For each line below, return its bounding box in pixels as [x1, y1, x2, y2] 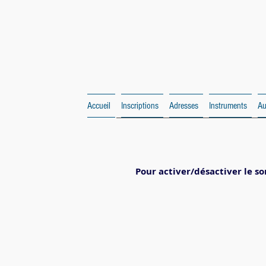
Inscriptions [121, 100, 159, 111]
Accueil [87, 100, 110, 111]
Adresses [169, 100, 198, 111]
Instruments [209, 100, 247, 111]
